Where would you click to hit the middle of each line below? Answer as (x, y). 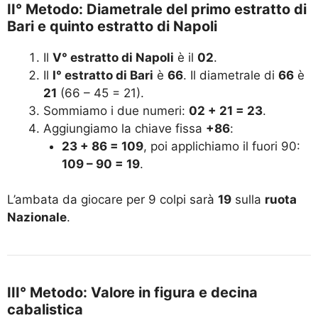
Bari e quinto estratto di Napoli (112, 26)
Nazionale (37, 218)
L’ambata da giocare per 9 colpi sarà (113, 200)
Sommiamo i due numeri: (116, 110)
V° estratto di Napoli (113, 57)
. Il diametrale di (231, 75)
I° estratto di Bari (103, 75)
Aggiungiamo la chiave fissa (125, 128)
